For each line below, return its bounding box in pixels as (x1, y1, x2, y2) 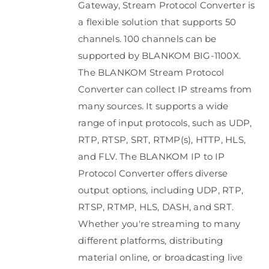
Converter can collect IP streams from (78, 83, 252, 95)
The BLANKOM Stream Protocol (78, 67, 225, 78)
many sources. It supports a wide (78, 100, 229, 112)
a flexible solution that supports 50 (78, 16, 237, 28)
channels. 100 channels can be (78, 33, 217, 44)
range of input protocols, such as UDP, (78, 117, 252, 128)
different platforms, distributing (78, 235, 223, 246)
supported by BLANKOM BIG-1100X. (78, 50, 241, 61)
